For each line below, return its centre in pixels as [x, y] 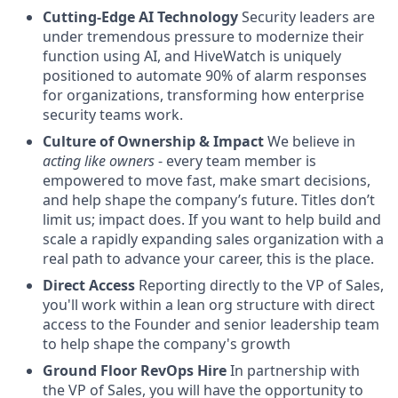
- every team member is [235, 161]
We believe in [310, 141]
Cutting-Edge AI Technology [140, 17]
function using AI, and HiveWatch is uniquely [192, 56]
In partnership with [293, 370]
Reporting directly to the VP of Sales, [259, 285]
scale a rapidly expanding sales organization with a [213, 239]
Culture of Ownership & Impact [153, 141]
